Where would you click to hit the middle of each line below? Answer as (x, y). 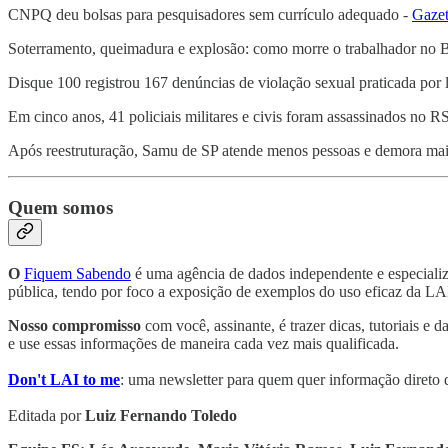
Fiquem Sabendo (77, 273)
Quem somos (60, 207)
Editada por (46, 415)
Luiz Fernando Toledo (161, 415)
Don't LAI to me (64, 379)
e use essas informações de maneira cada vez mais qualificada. (205, 343)
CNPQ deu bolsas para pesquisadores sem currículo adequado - (210, 15)
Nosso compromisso (74, 325)
